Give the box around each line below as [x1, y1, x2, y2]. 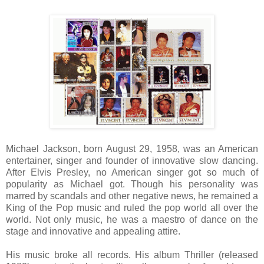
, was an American [177, 143, 258, 154]
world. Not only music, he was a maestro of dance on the [6, 214, 258, 225]
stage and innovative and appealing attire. [6, 226, 180, 236]
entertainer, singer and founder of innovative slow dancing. [6, 155, 258, 166]
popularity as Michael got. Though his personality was [6, 179, 258, 189]
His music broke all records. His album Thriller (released [6, 249, 258, 260]
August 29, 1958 [105, 143, 177, 154]
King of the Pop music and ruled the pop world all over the [6, 202, 258, 213]
